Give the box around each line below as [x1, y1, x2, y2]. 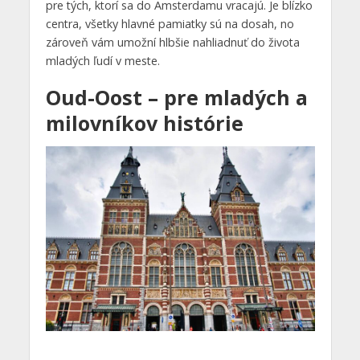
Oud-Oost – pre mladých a [45, 84, 308, 112]
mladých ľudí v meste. [45, 53, 160, 69]
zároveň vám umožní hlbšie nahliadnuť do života [45, 35, 300, 51]
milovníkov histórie [45, 109, 243, 137]
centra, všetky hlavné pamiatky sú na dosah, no [45, 16, 294, 32]
